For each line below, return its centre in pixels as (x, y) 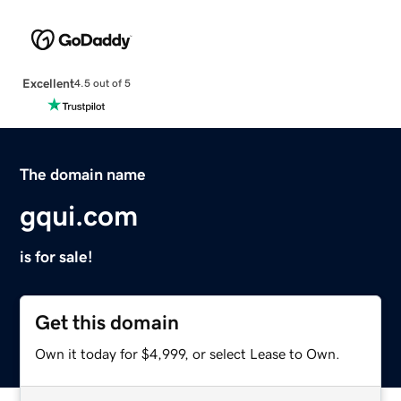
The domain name (83, 174)
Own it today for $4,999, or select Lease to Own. (188, 353)
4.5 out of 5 (102, 84)
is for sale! (57, 256)
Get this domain (107, 322)
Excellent (48, 83)
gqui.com (79, 215)
